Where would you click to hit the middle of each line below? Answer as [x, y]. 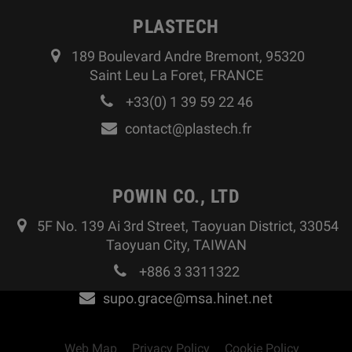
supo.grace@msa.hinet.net [188, 299]
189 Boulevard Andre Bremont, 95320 [188, 57]
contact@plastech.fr [188, 129]
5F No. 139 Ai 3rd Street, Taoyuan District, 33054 [188, 226]
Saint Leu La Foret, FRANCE [176, 75]
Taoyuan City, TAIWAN [176, 245]
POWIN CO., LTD [176, 197]
